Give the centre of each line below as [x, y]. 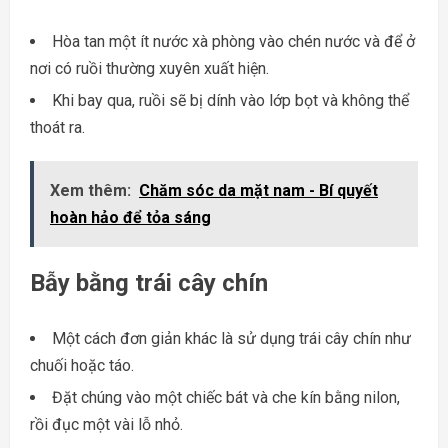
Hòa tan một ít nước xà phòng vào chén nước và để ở [233, 41]
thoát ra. [57, 127]
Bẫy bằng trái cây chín [149, 282]
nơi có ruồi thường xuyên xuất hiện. [149, 68]
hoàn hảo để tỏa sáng [130, 217]
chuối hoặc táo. [82, 365]
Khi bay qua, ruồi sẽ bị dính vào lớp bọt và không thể [230, 100]
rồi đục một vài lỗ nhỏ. [106, 424]
